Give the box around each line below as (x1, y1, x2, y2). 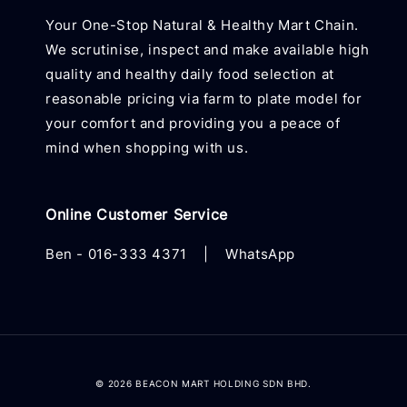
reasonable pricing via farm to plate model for (45, 90, 362, 107)
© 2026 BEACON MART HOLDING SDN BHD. (95, 378, 312, 389)
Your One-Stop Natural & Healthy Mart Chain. (45, 16, 359, 34)
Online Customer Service (45, 205, 228, 223)
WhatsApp (225, 245, 296, 263)
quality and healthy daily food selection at (45, 65, 334, 83)
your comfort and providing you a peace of (45, 114, 341, 132)
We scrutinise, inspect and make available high (45, 41, 370, 58)
